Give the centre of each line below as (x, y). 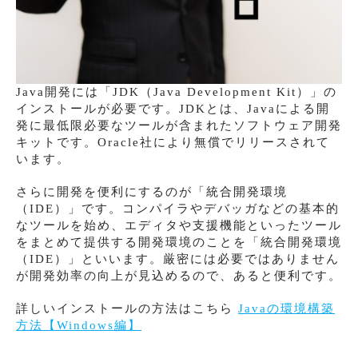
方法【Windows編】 (79, 325)
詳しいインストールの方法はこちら (127, 308)
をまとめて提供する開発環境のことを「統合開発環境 (179, 242)
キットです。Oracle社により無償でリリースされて (173, 142)
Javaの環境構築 (286, 308)
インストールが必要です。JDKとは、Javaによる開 (173, 108)
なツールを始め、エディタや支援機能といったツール (179, 225)
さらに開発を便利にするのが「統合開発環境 (152, 191)
